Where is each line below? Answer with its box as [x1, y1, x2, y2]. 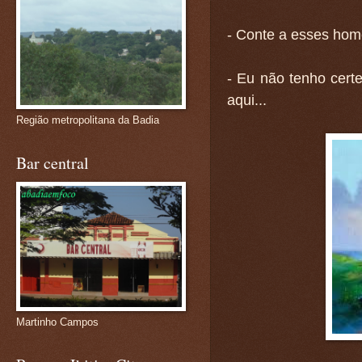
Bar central [16, 152, 89, 174]
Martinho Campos [16, 316, 99, 328]
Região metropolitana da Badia [16, 114, 159, 126]
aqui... [227, 91, 267, 108]
